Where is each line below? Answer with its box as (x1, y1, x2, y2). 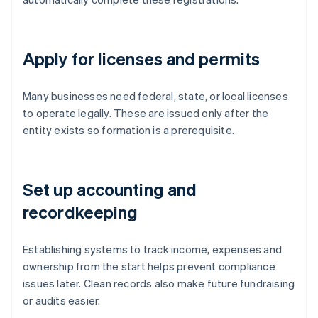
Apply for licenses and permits (23, 48, 260, 70)
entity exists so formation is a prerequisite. (23, 123, 234, 138)
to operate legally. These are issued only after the (23, 106, 269, 121)
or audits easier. (23, 293, 101, 308)
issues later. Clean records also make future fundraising (23, 276, 295, 291)
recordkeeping (23, 201, 138, 224)
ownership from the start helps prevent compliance (23, 259, 275, 274)
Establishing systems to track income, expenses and (23, 242, 283, 257)
